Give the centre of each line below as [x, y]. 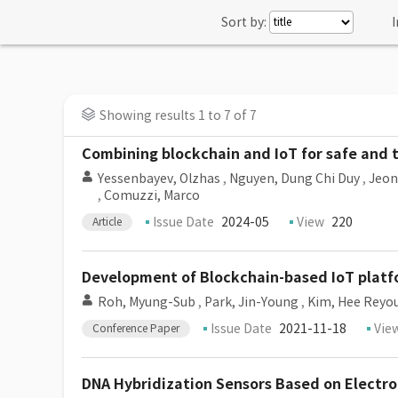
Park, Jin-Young [251, 302]
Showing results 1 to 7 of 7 [178, 115]
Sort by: [244, 22]
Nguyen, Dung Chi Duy [295, 179]
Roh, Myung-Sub [147, 302]
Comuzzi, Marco [152, 195]
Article [107, 222]
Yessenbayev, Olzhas [159, 179]
